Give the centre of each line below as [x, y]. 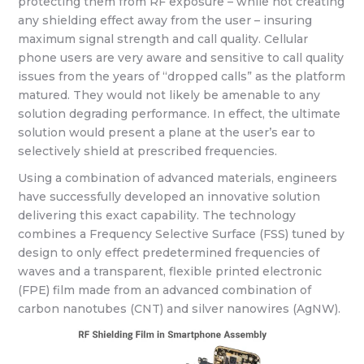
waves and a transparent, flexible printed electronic [170, 271]
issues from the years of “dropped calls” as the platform [182, 76]
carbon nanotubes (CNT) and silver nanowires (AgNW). [180, 309]
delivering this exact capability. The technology [157, 215]
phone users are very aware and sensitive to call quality [181, 57]
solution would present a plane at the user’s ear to [167, 132]
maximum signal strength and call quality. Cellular [163, 39]
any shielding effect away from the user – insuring [165, 20]
